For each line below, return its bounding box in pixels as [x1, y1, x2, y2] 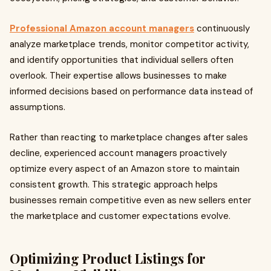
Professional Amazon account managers [10, 22, 194, 34]
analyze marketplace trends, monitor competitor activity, [10, 38, 249, 50]
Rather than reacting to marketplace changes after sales [10, 131, 248, 143]
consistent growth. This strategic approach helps [10, 178, 218, 191]
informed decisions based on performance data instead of [10, 85, 253, 97]
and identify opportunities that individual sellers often [10, 54, 233, 66]
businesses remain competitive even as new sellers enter [10, 194, 251, 206]
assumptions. [10, 101, 65, 113]
